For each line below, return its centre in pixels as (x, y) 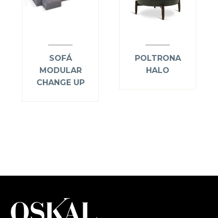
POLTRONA (158, 58)
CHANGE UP (60, 83)
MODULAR (60, 71)
